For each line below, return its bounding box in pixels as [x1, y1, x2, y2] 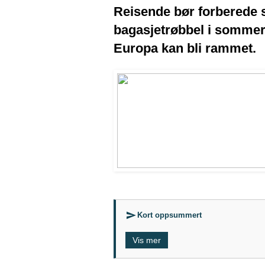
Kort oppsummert [137, 210, 202, 219]
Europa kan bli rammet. [114, 40, 256, 56]
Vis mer [132, 235, 161, 245]
